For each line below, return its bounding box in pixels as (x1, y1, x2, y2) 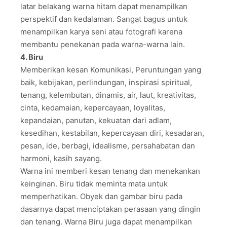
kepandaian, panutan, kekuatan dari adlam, (20, 115, 172, 125)
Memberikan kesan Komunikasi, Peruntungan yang (20, 64, 201, 74)
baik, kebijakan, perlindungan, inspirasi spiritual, (20, 77, 192, 87)
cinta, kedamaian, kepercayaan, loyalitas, (20, 102, 165, 112)
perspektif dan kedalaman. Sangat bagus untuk (20, 14, 187, 24)
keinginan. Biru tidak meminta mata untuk (20, 178, 168, 188)
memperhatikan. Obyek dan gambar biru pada (20, 191, 182, 201)
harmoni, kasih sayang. (20, 153, 102, 163)
